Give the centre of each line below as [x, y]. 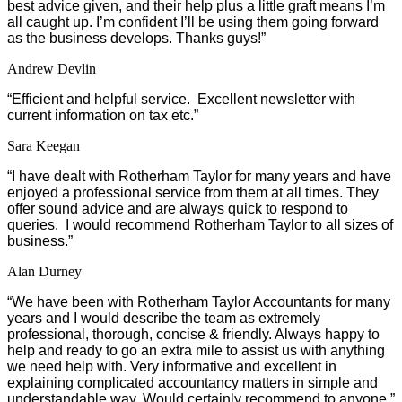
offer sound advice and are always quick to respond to [178, 208]
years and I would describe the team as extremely [164, 318]
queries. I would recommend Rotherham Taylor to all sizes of [200, 224]
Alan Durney [44, 271]
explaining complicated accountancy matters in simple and [192, 382]
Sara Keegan [44, 145]
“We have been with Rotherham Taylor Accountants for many [199, 301]
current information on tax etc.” [103, 115]
